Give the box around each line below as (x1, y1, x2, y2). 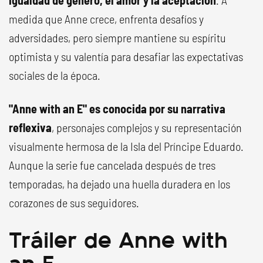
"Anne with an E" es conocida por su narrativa (9, 102, 225, 116)
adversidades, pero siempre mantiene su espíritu (9, 31, 226, 45)
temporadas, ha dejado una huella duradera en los (9, 177, 230, 191)
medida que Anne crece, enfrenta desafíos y (9, 12, 204, 26)
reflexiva (9, 120, 52, 134)
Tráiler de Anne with (9, 221, 228, 255)
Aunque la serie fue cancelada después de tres (9, 158, 215, 172)
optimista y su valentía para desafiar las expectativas (9, 49, 243, 63)
